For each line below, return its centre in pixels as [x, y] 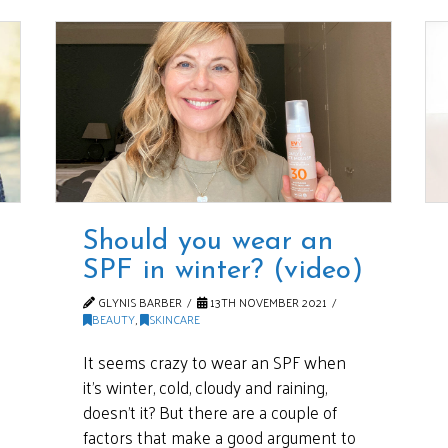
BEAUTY [113, 319]
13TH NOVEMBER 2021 [267, 302]
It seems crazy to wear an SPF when [214, 361]
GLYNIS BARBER [138, 302]
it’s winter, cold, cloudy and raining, [204, 386]
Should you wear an [207, 242]
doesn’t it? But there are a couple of [209, 411]
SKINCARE [174, 319]
